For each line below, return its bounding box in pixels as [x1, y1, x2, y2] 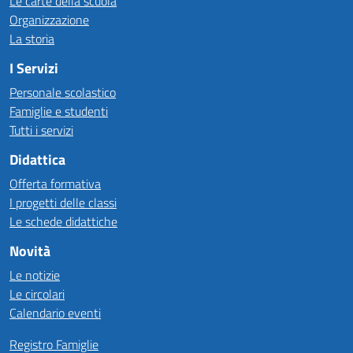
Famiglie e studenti [9, 102, 108, 121]
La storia [9, 29, 54, 48]
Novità [9, 240, 50, 262]
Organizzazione [9, 10, 89, 29]
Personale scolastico [9, 83, 116, 102]
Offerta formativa [9, 174, 101, 193]
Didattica [9, 149, 65, 170]
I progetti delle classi [9, 193, 117, 212]
